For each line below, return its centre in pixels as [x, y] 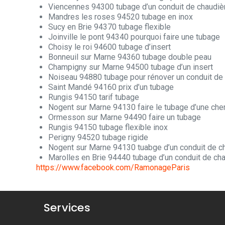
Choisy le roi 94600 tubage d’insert [109, 47]
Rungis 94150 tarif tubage [94, 97]
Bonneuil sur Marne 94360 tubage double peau [130, 57]
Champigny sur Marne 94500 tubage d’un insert [131, 67]
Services [67, 208]
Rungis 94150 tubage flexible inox [108, 128]
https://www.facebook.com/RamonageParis [113, 168]
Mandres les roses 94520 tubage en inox [121, 17]
